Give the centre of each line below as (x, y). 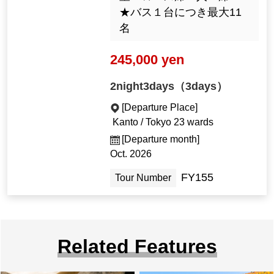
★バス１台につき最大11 (180, 12)
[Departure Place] (160, 108)
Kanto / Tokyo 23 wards (162, 122)
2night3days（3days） (169, 87)
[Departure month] (161, 139)
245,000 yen (147, 60)
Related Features (137, 247)
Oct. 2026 (131, 154)
